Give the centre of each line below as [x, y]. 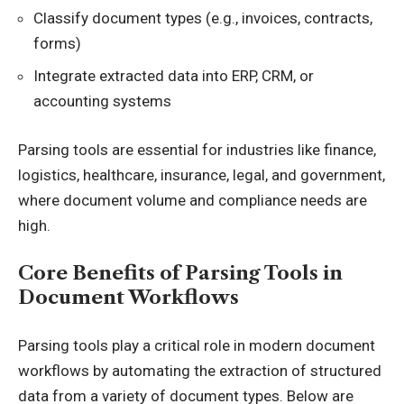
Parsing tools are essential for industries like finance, [197, 149]
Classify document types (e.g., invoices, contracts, [203, 18]
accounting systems [102, 101]
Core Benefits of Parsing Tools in [180, 273]
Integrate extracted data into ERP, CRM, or [174, 76]
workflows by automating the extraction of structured [200, 370]
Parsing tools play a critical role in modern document [197, 345]
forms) [57, 43]
